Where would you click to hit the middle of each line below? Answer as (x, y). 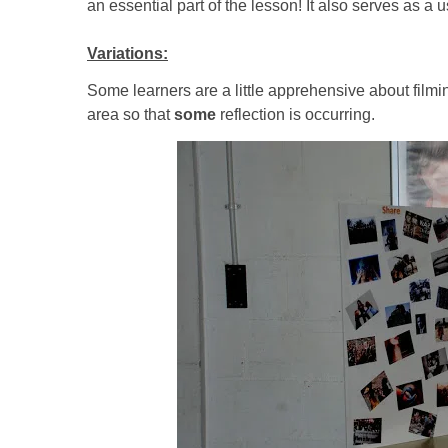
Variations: (127, 53)
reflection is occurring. (295, 115)
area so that (130, 115)
